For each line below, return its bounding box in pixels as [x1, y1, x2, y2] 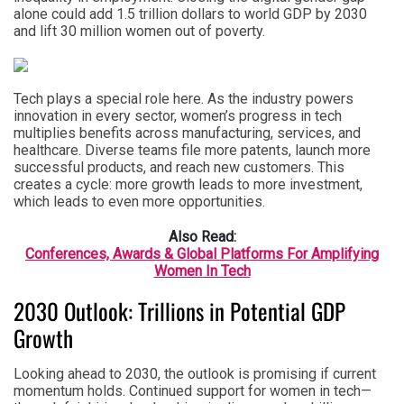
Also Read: [168, 227, 236, 245]
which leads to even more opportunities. [14, 192, 265, 210]
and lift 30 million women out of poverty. [14, 22, 265, 40]
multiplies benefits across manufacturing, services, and [14, 124, 361, 142]
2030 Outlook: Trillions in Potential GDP [14, 293, 345, 327]
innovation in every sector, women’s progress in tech [14, 106, 342, 124]
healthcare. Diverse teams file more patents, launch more [14, 141, 371, 159]
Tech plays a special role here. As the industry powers [14, 89, 353, 107]
